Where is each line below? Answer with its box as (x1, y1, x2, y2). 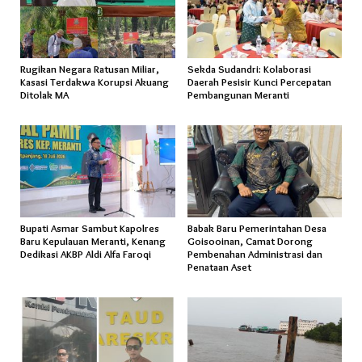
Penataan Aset (187, 260, 251, 274)
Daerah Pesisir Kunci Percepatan (187, 75, 331, 89)
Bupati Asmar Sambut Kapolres (20, 221, 159, 235)
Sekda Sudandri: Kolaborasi (187, 62, 311, 76)
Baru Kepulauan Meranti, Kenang (20, 234, 166, 248)
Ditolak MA (20, 88, 71, 102)
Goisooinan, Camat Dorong (187, 234, 313, 248)
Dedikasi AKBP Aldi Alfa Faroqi (20, 247, 151, 261)
